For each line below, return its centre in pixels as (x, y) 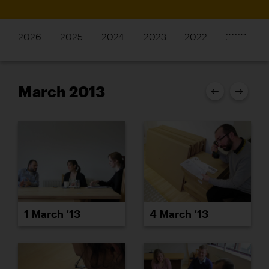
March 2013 (62, 91)
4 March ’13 (179, 214)
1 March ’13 (52, 214)
